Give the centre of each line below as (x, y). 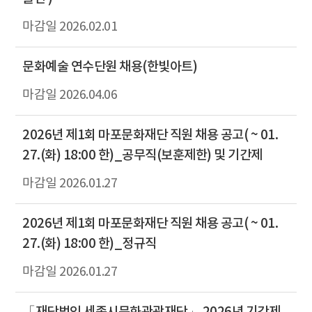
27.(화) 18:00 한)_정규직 (89, 243)
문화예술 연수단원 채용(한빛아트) (110, 67)
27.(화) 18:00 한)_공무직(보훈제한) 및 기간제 (142, 155)
